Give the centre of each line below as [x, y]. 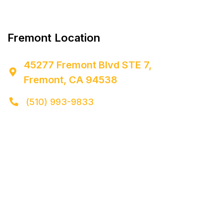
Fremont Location [54, 37]
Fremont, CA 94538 [71, 80]
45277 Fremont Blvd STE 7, [88, 65]
